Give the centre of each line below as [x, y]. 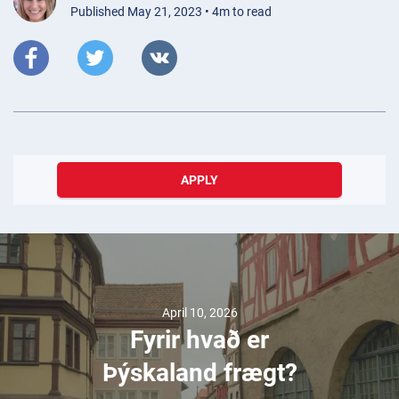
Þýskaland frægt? [199, 372]
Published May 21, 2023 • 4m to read [171, 11]
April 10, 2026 [199, 312]
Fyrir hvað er [199, 339]
